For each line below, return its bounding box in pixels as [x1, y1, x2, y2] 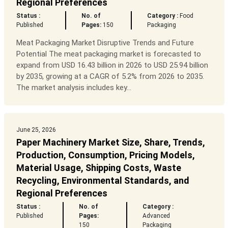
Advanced [142, 212, 170, 220]
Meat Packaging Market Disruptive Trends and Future [16, 38, 194, 48]
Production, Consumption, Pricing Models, [16, 150, 195, 161]
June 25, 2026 [16, 126, 56, 134]
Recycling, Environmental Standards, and [16, 175, 189, 186]
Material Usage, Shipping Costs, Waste [16, 162, 181, 174]
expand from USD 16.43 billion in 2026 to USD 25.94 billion [16, 61, 208, 70]
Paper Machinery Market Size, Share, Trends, [16, 137, 205, 148]
